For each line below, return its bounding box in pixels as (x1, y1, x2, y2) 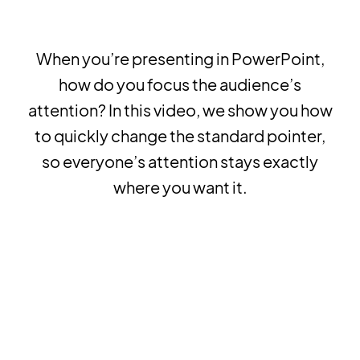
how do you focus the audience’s (59, 74, 301, 95)
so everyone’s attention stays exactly (42, 151, 318, 172)
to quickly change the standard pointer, (35, 125, 325, 146)
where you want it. (112, 177, 247, 198)
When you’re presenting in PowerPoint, (35, 48, 325, 69)
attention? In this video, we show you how (27, 100, 333, 121)
